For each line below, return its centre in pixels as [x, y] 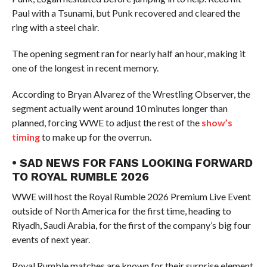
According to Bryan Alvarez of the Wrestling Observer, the [131, 94]
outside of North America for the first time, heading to [121, 211]
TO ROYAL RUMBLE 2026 [80, 177]
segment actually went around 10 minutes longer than [119, 108]
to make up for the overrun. [95, 137]
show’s [217, 122]
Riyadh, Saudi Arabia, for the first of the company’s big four [131, 225]
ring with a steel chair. [55, 27]
